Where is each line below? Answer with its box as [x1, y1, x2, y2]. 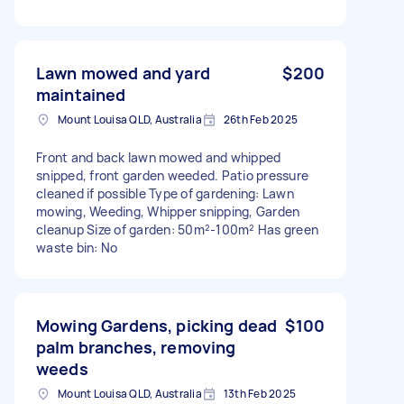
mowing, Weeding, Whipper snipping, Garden [36, 202, 300, 220]
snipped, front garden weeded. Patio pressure [36, 166, 308, 184]
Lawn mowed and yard [36, 61, 210, 84]
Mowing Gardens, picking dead [36, 314, 278, 336]
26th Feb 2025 [223, 111, 298, 127]
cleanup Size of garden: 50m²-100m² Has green [36, 220, 318, 238]
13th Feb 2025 [223, 385, 296, 401]
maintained [36, 83, 126, 106]
